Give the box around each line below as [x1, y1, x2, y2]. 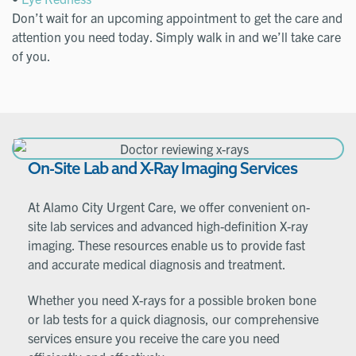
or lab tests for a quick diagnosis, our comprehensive [28, 310, 319, 327]
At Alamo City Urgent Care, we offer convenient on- [28, 198, 310, 215]
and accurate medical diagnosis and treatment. [28, 255, 286, 272]
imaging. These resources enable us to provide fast [28, 236, 305, 253]
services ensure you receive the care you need [28, 329, 280, 346]
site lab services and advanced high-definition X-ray [28, 217, 308, 234]
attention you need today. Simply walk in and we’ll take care [12, 29, 341, 44]
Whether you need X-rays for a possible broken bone [28, 291, 316, 308]
